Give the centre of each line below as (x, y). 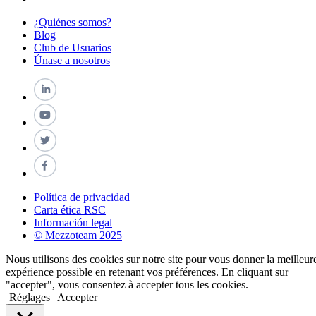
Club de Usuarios (73, 47)
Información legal (73, 222)
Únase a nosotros (72, 60)
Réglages (30, 297)
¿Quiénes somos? (73, 22)
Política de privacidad (82, 197)
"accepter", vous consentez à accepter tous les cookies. (127, 284)
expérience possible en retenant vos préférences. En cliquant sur (147, 272)
